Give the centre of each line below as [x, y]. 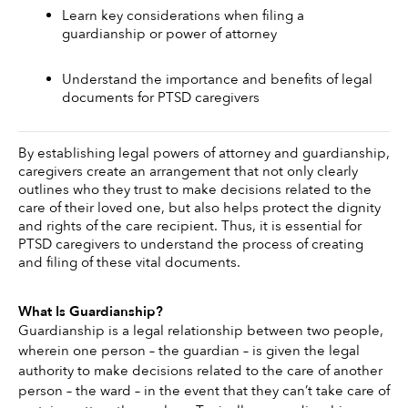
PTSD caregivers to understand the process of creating [191, 245]
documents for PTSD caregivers [161, 97]
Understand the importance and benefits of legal [217, 79]
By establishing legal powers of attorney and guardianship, [204, 153]
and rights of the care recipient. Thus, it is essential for [190, 226]
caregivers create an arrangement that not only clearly [188, 172]
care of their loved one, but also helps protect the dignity [199, 208]
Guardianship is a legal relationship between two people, [201, 331]
